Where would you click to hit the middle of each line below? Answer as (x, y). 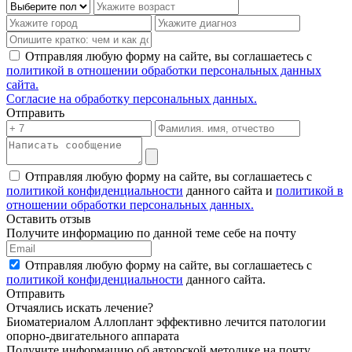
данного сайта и (229, 190)
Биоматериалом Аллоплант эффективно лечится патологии (166, 321)
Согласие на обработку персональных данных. (132, 98)
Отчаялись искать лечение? (80, 307)
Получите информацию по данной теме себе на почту (151, 233)
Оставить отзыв (49, 218)
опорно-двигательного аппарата (93, 335)
